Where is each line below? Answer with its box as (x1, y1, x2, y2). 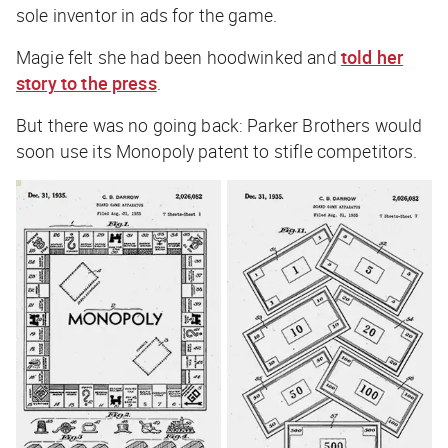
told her (340, 44, 404, 69)
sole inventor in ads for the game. (16, 2, 278, 27)
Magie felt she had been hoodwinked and (16, 44, 341, 69)
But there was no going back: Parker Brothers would (16, 112, 423, 137)
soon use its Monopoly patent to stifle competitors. (16, 138, 418, 163)
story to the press (16, 70, 157, 95)
